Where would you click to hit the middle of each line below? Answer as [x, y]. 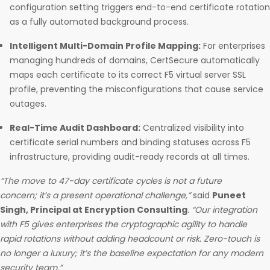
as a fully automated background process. [100, 22]
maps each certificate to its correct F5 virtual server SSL [128, 75]
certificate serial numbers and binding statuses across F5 [130, 143]
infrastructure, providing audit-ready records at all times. [131, 157]
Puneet [229, 196]
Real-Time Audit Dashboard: [75, 128]
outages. [29, 104]
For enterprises [233, 46]
